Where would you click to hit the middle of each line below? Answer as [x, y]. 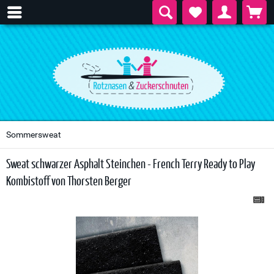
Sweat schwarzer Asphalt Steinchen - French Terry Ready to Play [131, 163]
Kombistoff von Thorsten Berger [69, 180]
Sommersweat [34, 135]
